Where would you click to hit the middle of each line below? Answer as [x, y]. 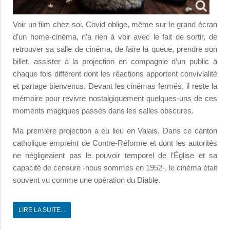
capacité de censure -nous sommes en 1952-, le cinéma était [115, 167]
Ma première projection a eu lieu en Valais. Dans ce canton [115, 130]
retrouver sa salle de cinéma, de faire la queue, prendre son [115, 49]
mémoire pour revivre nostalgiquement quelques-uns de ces [115, 98]
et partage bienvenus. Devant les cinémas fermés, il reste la [115, 86]
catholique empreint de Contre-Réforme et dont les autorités [115, 143]
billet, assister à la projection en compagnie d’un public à [115, 61]
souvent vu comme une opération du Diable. [87, 180]
